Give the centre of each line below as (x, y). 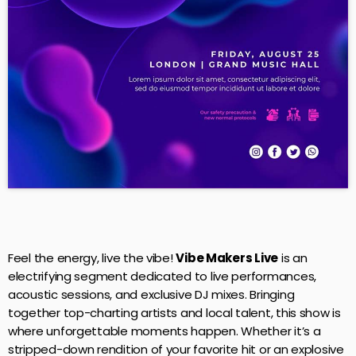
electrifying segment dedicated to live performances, (162, 277)
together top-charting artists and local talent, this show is (174, 313)
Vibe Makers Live (227, 258)
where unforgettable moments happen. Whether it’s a (164, 331)
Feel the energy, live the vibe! (92, 258)
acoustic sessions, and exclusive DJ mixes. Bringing (151, 295)
